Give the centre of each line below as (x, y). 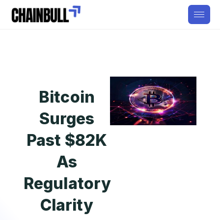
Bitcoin (67, 97)
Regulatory (68, 183)
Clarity (67, 205)
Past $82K (67, 140)
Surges (67, 119)
